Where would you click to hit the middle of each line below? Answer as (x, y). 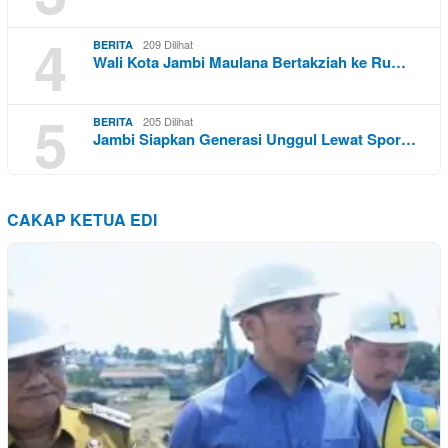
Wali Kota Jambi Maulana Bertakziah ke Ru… (249, 62)
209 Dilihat (168, 44)
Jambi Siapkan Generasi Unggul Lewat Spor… (254, 139)
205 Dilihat (168, 121)
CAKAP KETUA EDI (82, 220)
